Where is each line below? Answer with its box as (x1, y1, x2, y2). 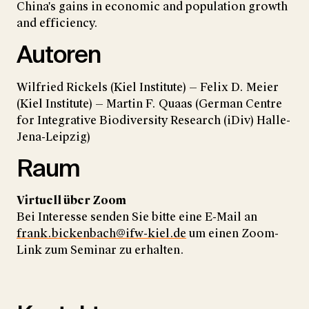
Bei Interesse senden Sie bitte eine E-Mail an (17, 210, 257, 225)
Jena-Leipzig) (17, 129, 90, 144)
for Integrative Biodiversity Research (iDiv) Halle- (17, 112, 290, 128)
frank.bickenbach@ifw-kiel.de (17, 226, 186, 241)
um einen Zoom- (186, 226, 279, 241)
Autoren (17, 39, 101, 71)
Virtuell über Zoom (17, 193, 126, 208)
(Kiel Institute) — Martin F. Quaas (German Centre (17, 96, 282, 111)
